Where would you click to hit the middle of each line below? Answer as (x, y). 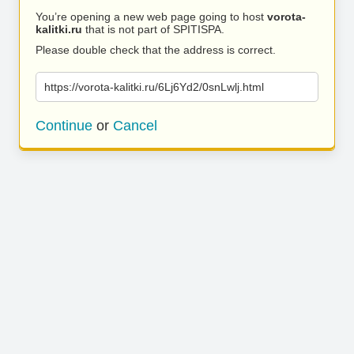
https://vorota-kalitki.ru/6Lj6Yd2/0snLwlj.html (154, 87)
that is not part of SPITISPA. (153, 29)
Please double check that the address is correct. (156, 50)
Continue (64, 126)
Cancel (135, 126)
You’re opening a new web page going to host (151, 17)
